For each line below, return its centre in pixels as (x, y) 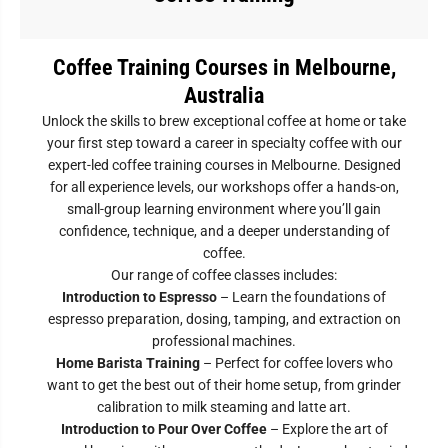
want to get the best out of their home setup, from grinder (224, 385)
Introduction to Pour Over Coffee (163, 429)
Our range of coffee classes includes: (224, 275)
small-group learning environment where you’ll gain (224, 209)
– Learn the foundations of (301, 297)
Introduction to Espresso (139, 297)
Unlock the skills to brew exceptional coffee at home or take (224, 121)
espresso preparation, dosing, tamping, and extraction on (224, 319)
